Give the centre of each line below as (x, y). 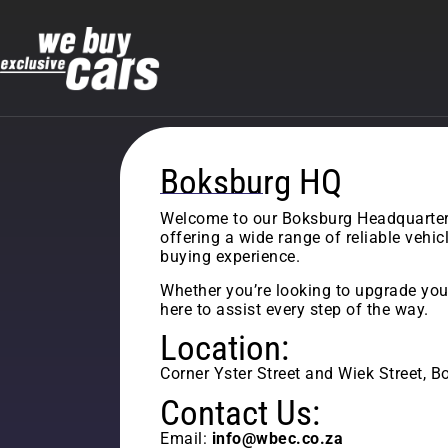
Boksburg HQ (251, 183)
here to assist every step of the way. (294, 309)
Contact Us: (240, 413)
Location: (224, 349)
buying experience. (230, 257)
